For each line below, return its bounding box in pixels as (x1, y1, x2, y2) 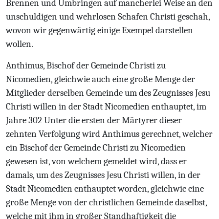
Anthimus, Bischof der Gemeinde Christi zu (6, 60, 166, 71)
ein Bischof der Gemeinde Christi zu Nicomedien (6, 142, 186, 153)
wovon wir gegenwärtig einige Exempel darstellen (6, 25, 193, 36)
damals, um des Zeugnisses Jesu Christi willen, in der (6, 170, 200, 180)
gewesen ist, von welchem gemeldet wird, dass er (6, 156, 187, 167)
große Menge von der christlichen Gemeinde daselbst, (6, 197, 207, 208)
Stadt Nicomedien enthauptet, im (83, 101, 206, 112)
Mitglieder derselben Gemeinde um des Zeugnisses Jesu (6, 88, 210, 98)
